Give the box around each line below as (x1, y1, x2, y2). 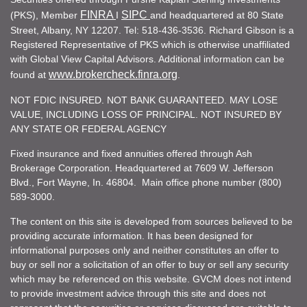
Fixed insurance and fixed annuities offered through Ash (10, 147, 252, 159)
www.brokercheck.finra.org (49, 68, 177, 80)
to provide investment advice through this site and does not (10, 287, 266, 299)
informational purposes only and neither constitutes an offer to (10, 244, 279, 256)
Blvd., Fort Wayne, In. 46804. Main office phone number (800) (10, 176, 282, 188)
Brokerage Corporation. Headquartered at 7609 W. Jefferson (10, 162, 273, 173)
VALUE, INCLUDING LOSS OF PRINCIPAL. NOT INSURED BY (10, 108, 282, 120)
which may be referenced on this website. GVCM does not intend (10, 273, 291, 284)
